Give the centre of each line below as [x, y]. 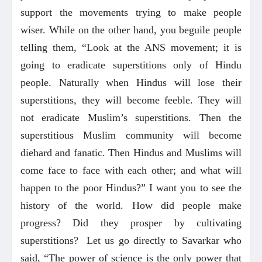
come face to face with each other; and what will [131, 170]
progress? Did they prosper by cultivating [131, 223]
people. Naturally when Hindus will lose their [131, 82]
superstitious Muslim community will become [131, 135]
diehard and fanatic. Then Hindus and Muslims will [131, 152]
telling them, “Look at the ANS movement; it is [131, 47]
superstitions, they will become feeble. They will [131, 100]
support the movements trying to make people [131, 12]
